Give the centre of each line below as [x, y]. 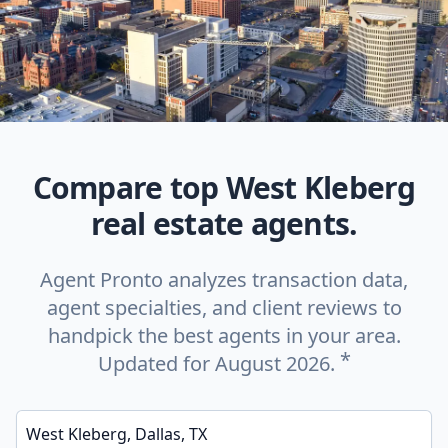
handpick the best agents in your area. [224, 335]
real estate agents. [224, 223]
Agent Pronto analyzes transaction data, [224, 279]
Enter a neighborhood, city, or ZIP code [130, 414]
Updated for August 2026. [218, 363]
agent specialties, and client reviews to [224, 307]
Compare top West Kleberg [224, 187]
